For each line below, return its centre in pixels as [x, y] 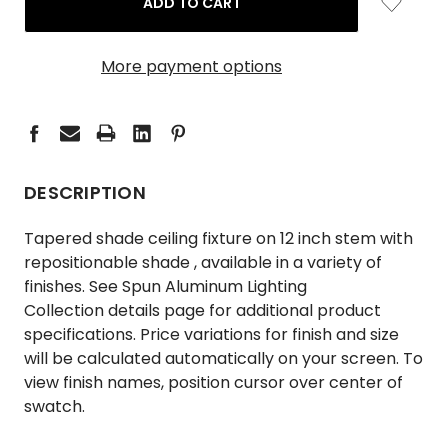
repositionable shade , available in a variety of [203, 262]
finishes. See [73, 286]
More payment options [191, 66]
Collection [64, 310]
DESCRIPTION [85, 192]
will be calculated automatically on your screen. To [223, 358]
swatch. [54, 406]
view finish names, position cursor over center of [213, 382]
